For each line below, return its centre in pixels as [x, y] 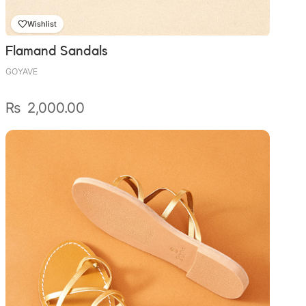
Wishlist [42, 24]
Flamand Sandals [57, 51]
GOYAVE [22, 72]
